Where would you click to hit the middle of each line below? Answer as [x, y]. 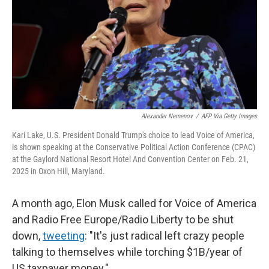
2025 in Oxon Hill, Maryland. [59, 171]
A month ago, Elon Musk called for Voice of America [134, 203]
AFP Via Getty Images [229, 116]
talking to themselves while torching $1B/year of [127, 252]
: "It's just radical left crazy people [165, 236]
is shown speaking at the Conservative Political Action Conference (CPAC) [134, 147]
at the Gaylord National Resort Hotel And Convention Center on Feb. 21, [130, 159]
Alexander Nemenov [167, 116]
